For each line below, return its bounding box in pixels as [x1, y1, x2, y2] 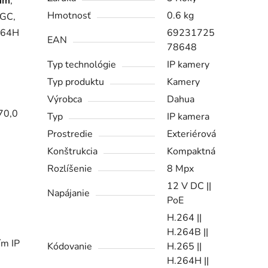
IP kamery [167, 58, 210, 72]
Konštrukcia [47, 145, 98, 159]
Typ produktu [47, 75, 105, 89]
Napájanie [47, 187, 90, 200]
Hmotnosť [47, 9, 92, 23]
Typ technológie [47, 58, 117, 72]
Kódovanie [47, 240, 93, 254]
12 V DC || [167, 179, 212, 193]
